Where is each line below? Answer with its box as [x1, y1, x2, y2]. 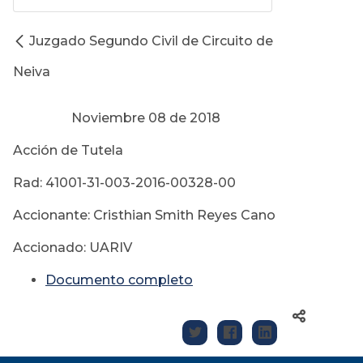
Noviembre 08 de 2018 [13, 110, 220, 126]
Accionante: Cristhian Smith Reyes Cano [13, 207, 275, 224]
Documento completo [45, 272, 193, 288]
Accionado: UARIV [13, 240, 132, 256]
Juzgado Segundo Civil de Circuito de [29, 33, 273, 49]
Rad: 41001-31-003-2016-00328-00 [13, 175, 236, 191]
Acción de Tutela [13, 143, 123, 159]
